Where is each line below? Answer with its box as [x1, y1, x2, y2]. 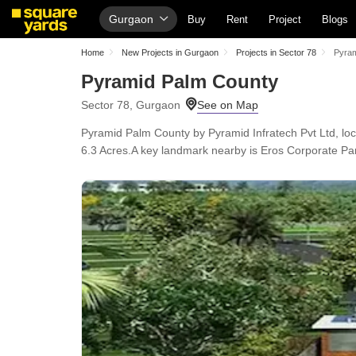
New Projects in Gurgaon [122, 48, 219, 57]
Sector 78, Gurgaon [81, 99, 180, 111]
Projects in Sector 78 [236, 48, 316, 57]
